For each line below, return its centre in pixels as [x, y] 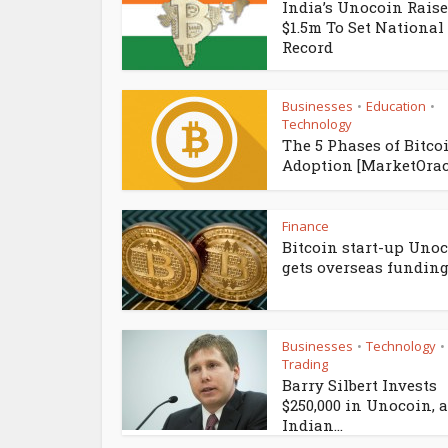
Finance [305, 226]
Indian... [312, 425]
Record [307, 47]
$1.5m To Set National [363, 27]
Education [396, 106]
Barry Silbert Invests [359, 385]
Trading [305, 364]
